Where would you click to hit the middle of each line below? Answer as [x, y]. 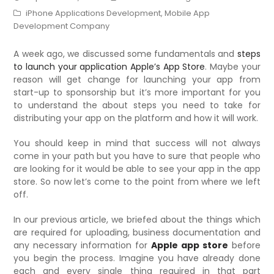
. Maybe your [233, 66]
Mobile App [187, 13]
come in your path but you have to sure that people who [137, 156]
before [244, 245]
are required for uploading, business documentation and [137, 232]
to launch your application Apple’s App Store [109, 66]
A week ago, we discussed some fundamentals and [125, 54]
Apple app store [189, 245]
